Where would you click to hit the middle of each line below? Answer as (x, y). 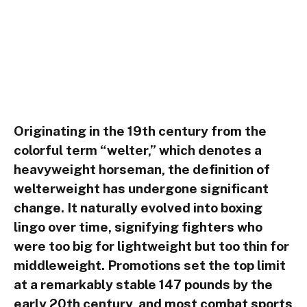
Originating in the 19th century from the (140, 131)
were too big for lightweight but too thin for (151, 246)
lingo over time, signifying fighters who (138, 226)
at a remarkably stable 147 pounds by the (143, 284)
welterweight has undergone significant (141, 188)
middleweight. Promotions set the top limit (150, 265)
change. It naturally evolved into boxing (138, 207)
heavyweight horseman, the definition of (142, 169)
